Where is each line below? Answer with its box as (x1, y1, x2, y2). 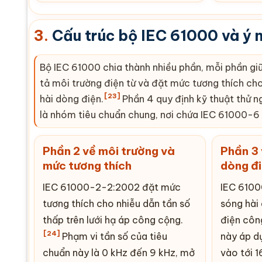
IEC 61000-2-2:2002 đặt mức (43, 181, 181, 193)
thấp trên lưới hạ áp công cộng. (43, 213, 183, 226)
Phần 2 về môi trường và (43, 143, 175, 158)
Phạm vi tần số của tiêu (60, 230, 167, 242)
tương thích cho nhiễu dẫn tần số (43, 197, 190, 209)
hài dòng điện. (40, 92, 104, 105)
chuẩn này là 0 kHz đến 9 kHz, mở (43, 246, 195, 258)
